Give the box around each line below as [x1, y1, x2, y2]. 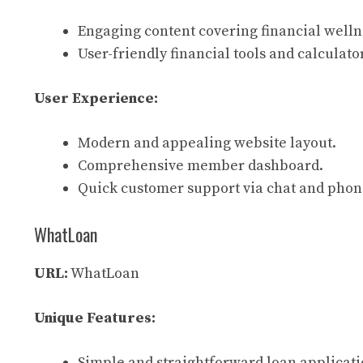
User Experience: [34, 89, 158, 108]
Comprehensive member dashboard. [78, 156, 323, 175]
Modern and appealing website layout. [78, 134, 336, 152]
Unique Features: [34, 309, 156, 327]
